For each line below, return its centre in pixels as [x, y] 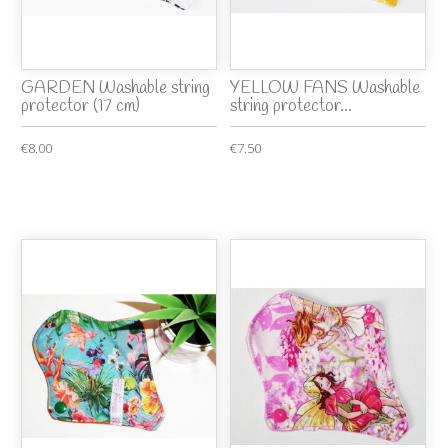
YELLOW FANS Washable [325, 89]
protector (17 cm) [81, 107]
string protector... [291, 107]
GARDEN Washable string [116, 89]
